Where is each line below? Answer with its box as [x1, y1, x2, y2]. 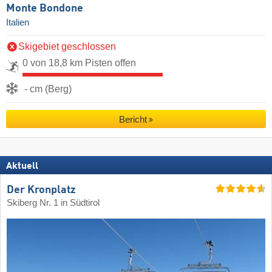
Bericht [118, 114, 147, 125]
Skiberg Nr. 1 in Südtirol [7, 198, 100, 208]
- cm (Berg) [24, 84, 72, 95]
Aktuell [6, 161, 38, 171]
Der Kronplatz [7, 185, 76, 196]
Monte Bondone [6, 2, 83, 14]
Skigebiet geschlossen [18, 41, 116, 52]
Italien [6, 17, 29, 27]
